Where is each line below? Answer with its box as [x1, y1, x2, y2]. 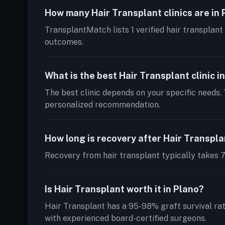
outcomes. [45, 37, 83, 47]
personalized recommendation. [45, 100, 160, 109]
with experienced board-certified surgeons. [45, 213, 206, 223]
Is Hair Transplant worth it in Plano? [45, 184, 204, 194]
